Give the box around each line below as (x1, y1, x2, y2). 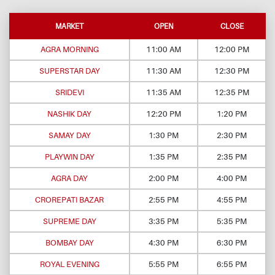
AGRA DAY (51, 173, 88, 184)
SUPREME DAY (42, 216, 96, 227)
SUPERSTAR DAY (39, 66, 100, 76)
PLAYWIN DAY (44, 152, 95, 162)
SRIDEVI (55, 87, 84, 98)
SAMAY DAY (48, 130, 91, 141)
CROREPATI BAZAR (35, 195, 104, 205)
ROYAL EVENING (39, 259, 99, 269)
